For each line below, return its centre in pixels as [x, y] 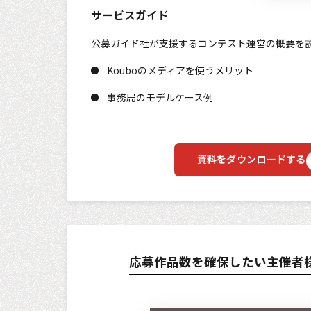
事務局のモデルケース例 [160, 97]
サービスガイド [130, 15]
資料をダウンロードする [251, 159]
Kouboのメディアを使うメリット [180, 70]
